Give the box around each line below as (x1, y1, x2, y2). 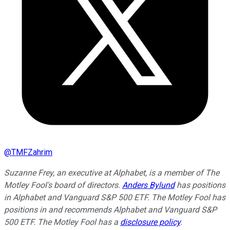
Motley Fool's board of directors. (4, 180, 122, 190)
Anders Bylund (122, 180, 175, 190)
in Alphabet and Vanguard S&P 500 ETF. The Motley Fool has (4, 192, 225, 202)
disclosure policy (120, 217, 180, 227)
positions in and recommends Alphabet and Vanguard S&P (4, 204, 217, 215)
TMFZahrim (11, 147, 52, 157)
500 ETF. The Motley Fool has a (4, 217, 120, 227)
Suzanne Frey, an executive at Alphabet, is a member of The (4, 167, 219, 178)
